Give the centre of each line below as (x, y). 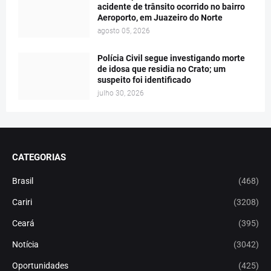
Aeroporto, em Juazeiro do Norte (160, 18)
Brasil (23, 181)
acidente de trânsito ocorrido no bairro (171, 7)
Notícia (25, 244)
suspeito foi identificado (144, 80)
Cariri (22, 202)
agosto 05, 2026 (124, 31)
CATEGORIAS (39, 157)
